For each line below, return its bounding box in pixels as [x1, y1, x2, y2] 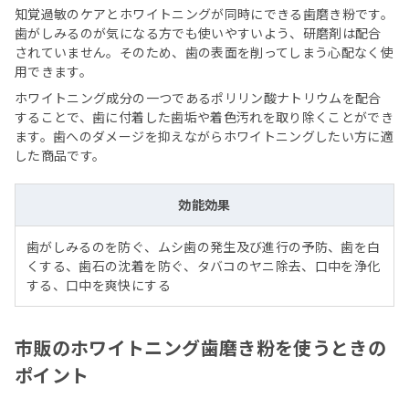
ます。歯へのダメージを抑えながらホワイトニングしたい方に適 [15, 127, 394, 146]
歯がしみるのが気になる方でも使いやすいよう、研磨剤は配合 [15, 24, 382, 43]
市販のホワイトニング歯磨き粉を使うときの [15, 334, 387, 362]
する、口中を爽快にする [26, 276, 171, 295]
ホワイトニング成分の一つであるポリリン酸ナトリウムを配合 [15, 89, 382, 108]
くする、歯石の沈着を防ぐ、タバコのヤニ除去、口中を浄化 [26, 257, 381, 276]
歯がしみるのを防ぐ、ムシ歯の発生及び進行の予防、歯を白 [26, 237, 381, 257]
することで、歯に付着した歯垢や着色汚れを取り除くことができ [15, 108, 394, 127]
